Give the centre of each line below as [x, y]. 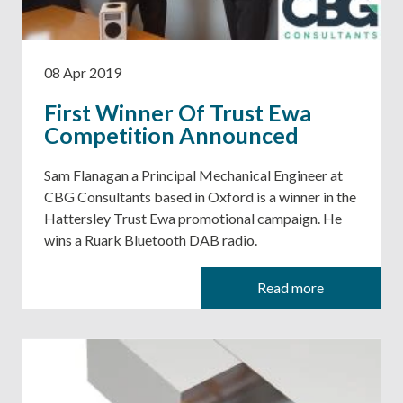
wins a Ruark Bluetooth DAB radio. [151, 239]
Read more [291, 287]
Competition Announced [171, 134]
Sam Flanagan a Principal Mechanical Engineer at [193, 175]
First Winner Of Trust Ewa [178, 112]
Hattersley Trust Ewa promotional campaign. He [193, 218]
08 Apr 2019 [83, 72]
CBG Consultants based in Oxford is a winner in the [200, 196]
